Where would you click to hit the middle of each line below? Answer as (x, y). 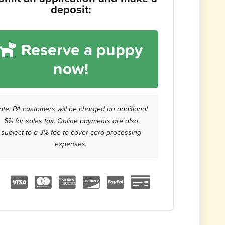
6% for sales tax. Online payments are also (71, 120)
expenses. (71, 143)
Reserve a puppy (80, 49)
